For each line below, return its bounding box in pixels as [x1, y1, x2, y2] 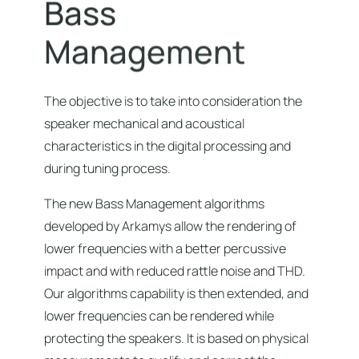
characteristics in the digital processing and [44, 136, 291, 155]
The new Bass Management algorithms [44, 194, 264, 212]
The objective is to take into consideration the [44, 91, 302, 110]
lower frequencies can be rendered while [44, 306, 274, 325]
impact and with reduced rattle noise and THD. [44, 261, 305, 280]
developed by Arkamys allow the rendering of [44, 216, 296, 235]
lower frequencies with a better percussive [44, 239, 286, 257]
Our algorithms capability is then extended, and [44, 284, 309, 302]
